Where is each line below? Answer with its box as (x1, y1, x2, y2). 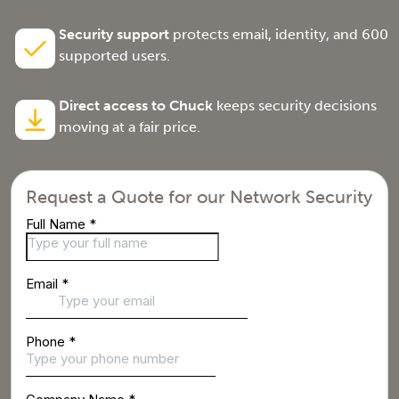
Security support (59, 26, 169, 43)
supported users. (59, 47, 170, 64)
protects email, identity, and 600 (169, 26, 388, 43)
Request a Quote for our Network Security (26, 186, 372, 208)
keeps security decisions (213, 97, 377, 114)
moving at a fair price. (59, 118, 200, 135)
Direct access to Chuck (59, 97, 213, 114)
